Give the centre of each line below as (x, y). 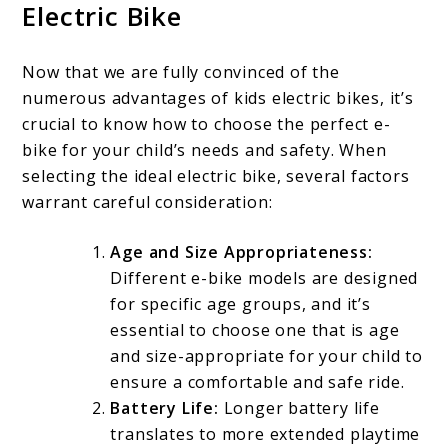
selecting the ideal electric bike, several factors (216, 175)
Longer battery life (299, 407)
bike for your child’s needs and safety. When (204, 149)
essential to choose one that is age (255, 329)
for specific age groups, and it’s (240, 303)
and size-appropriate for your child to (266, 355)
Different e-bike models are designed (264, 277)
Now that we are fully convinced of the (181, 71)
